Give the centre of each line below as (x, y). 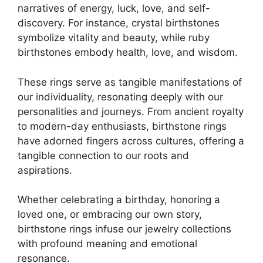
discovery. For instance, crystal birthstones (119, 23)
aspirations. (45, 170)
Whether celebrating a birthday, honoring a (119, 200)
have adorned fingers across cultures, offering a (131, 141)
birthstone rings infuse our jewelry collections (124, 229)
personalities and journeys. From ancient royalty (131, 111)
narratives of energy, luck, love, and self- (114, 8)
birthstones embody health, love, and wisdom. (128, 52)
